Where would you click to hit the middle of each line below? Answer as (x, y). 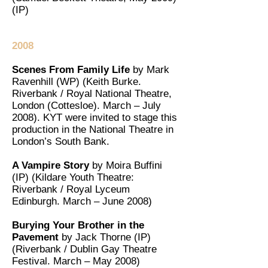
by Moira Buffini (127, 165)
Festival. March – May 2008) (76, 261)
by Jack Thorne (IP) (106, 237)
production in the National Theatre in (93, 130)
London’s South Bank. (61, 141)
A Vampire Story (52, 165)
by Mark (151, 70)
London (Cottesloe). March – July (86, 106)
